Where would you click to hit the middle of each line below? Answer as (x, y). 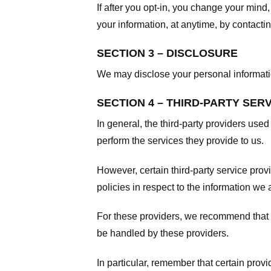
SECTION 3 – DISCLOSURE (167, 53)
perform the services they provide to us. (180, 140)
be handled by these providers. (163, 233)
